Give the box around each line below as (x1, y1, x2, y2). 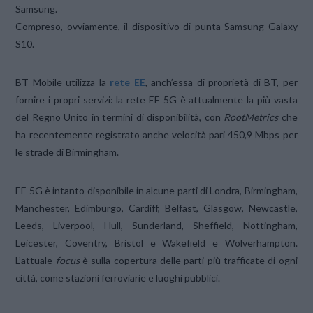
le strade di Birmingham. (15, 146, 119, 159)
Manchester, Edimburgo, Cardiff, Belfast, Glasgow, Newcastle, (15, 202, 298, 214)
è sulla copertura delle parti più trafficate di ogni (79, 254, 298, 267)
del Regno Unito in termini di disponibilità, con (15, 111, 224, 124)
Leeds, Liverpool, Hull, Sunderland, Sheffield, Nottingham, (15, 219, 298, 232)
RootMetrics (224, 111, 279, 124)
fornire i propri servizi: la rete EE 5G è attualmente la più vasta (15, 94, 298, 106)
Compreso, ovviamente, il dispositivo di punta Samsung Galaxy (15, 20, 298, 32)
